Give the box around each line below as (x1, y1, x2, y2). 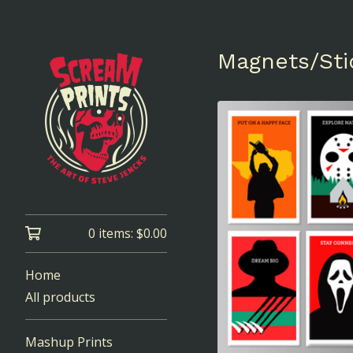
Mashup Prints (25, 333, 113, 351)
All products (25, 288, 95, 306)
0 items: (88, 225, 136, 242)
